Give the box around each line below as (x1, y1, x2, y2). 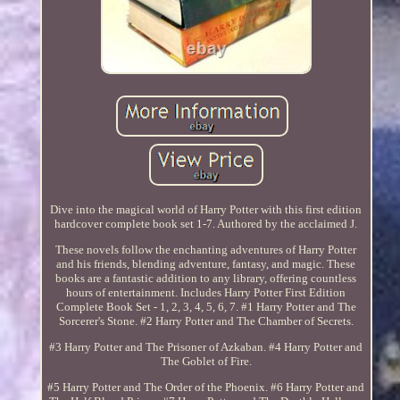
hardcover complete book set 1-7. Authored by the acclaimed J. (54, 216, 358, 230)
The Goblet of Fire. (160, 354, 252, 368)
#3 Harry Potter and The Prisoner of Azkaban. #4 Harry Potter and (49, 339, 363, 354)
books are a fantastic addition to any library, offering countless (55, 271, 357, 285)
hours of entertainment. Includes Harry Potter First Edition (66, 285, 346, 299)
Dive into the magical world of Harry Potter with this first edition (50, 202, 362, 216)
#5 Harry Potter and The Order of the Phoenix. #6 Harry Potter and (47, 379, 365, 394)
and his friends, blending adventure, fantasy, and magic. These (56, 256, 356, 271)
